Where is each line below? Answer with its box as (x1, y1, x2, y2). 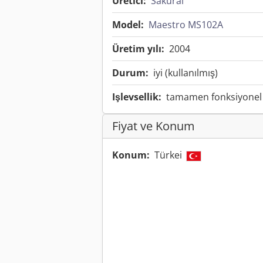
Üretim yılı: (112, 42, 164, 56)
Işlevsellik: (112, 90, 161, 104)
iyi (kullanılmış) (153, 66, 218, 80)
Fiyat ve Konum (112, 118, 195, 134)
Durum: (112, 66, 149, 80)
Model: (112, 18, 144, 32)
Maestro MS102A (149, 18, 223, 32)
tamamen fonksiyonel (166, 90, 262, 104)
